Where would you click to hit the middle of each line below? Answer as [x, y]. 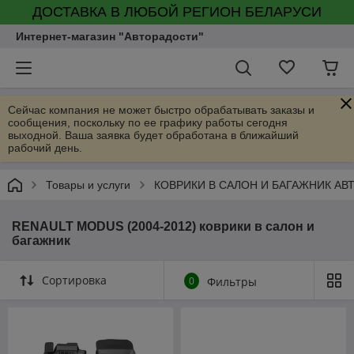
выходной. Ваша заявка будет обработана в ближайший [153, 135]
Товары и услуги [88, 185]
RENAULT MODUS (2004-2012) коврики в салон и [163, 226]
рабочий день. [45, 148]
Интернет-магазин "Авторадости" [110, 36]
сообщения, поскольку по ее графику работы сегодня [148, 122]
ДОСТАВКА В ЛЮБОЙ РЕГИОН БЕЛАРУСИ [177, 12]
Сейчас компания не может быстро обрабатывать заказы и [161, 110]
